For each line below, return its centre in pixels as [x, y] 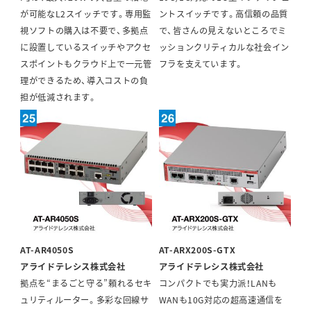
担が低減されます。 [59, 98]
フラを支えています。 [201, 64]
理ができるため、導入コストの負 [84, 81]
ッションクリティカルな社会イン [224, 48]
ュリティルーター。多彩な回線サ [85, 300]
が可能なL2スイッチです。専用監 [86, 14]
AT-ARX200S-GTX [197, 250]
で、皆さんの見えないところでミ [222, 31]
